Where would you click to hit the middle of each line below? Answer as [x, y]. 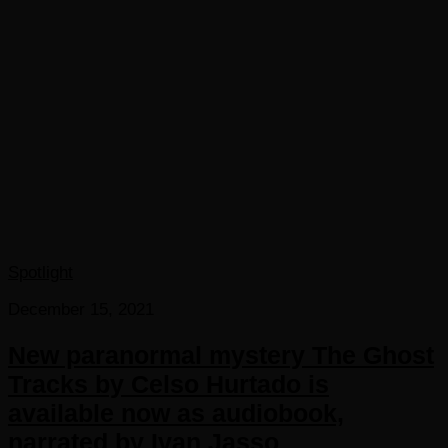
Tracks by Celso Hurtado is [168, 384]
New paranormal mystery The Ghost [221, 355]
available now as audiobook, [176, 413]
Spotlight [40, 273]
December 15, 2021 [81, 310]
